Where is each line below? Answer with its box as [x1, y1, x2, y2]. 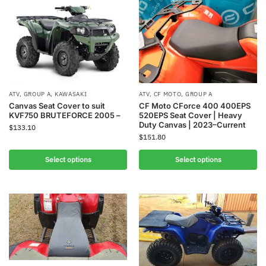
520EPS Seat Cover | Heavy [139, 110, 242, 120]
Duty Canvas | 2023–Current [139, 119, 246, 129]
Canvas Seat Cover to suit [9, 100, 105, 110]
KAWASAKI [54, 90, 87, 98]
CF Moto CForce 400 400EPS [139, 100, 251, 110]
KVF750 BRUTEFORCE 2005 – [9, 110, 121, 120]
